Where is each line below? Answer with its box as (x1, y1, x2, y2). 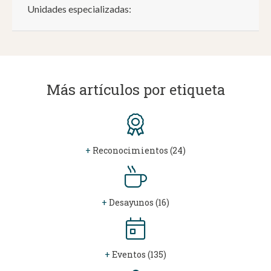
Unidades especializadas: (27, 3, 131, 15)
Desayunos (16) (107, 197, 169, 209)
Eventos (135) (110, 249, 166, 261)
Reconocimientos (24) (91, 145, 186, 157)
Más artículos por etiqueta (46, 80, 225, 100)
